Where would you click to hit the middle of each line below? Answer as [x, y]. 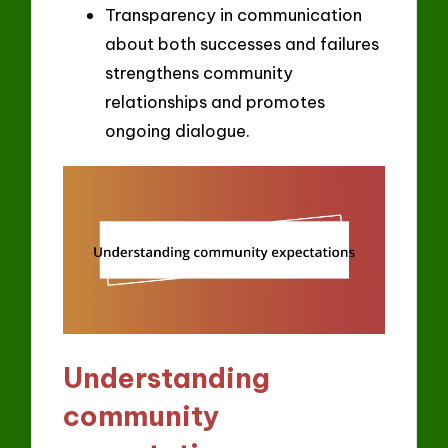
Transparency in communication [233, 14]
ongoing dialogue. [177, 130]
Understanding [167, 378]
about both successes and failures [242, 43]
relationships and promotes [215, 101]
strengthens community [199, 72]
